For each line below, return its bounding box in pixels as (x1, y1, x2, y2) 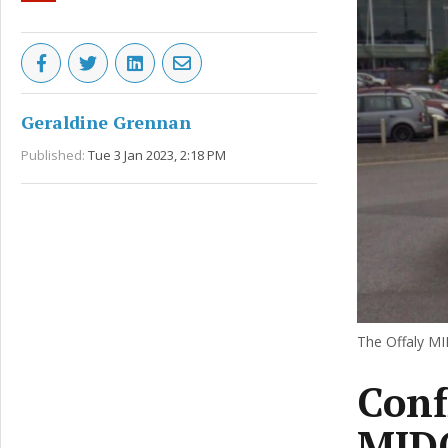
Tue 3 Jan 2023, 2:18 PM (88, 146, 226, 164)
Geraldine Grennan (21, 110, 191, 134)
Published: (21, 146, 85, 164)
